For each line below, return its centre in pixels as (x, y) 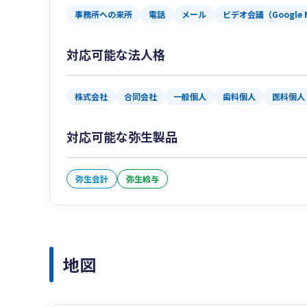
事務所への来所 (103, 14)
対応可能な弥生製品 (122, 137)
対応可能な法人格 (116, 54)
